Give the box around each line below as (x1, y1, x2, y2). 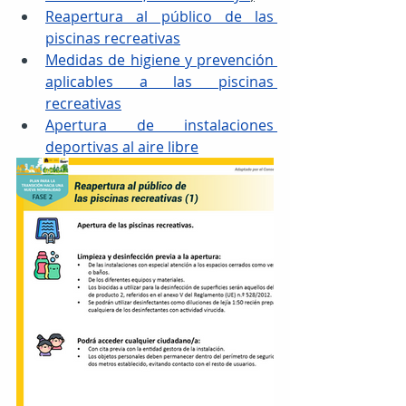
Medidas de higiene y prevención (45, 49, 274, 70)
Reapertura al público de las (45, 5, 274, 26)
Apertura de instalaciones (45, 114, 274, 135)
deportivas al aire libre (45, 136, 198, 157)
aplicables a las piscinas (45, 71, 274, 92)
